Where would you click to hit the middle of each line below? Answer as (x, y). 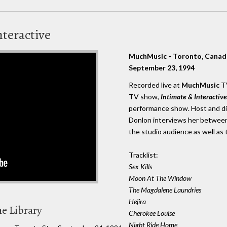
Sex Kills (140, 167)
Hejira (137, 202)
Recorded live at (155, 85)
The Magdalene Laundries (165, 190)
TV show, (145, 97)
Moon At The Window (160, 178)
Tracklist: (143, 155)
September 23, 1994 (162, 67)
